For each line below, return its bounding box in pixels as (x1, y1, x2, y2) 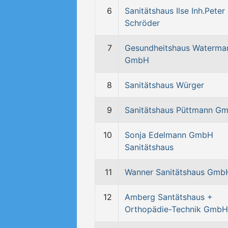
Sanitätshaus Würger (125, 80, 204, 90)
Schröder (125, 18, 160, 28)
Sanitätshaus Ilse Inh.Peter (125, 6, 225, 16)
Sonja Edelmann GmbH (125, 130, 213, 140)
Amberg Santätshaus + (125, 192, 213, 202)
